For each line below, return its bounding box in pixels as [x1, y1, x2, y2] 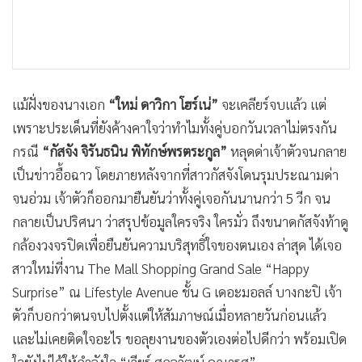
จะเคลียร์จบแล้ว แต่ [218, 95, 326, 114]
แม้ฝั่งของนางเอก [12, 95, 105, 114]
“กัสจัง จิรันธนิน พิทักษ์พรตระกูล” [42, 142, 227, 161]
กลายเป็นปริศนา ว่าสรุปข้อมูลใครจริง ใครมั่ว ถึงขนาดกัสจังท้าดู [12, 213, 348, 231]
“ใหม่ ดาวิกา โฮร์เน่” [105, 95, 218, 114]
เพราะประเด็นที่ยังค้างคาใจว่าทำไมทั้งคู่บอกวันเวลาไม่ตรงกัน [12, 119, 337, 137]
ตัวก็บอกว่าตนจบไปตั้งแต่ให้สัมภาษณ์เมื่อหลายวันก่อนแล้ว [12, 306, 326, 325]
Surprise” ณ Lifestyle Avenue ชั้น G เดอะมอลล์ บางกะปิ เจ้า [12, 283, 342, 301]
